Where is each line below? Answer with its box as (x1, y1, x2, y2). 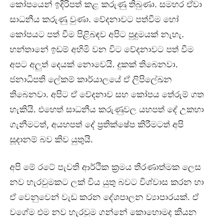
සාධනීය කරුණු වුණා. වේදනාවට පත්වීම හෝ (10, 14, 179, 25)
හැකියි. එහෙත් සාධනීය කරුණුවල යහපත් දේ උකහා (10, 104, 204, 115)
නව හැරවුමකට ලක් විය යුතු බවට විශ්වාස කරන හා (10, 177, 204, 187)
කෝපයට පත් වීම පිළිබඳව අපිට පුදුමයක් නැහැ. (10, 29, 184, 40)
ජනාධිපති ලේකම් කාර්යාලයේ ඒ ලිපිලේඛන (10, 74, 172, 85)
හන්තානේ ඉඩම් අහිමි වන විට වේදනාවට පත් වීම (10, 44, 194, 55)
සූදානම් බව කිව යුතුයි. (10, 134, 93, 145)
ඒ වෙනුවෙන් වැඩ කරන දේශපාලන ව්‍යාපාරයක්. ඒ (10, 192, 199, 202)
